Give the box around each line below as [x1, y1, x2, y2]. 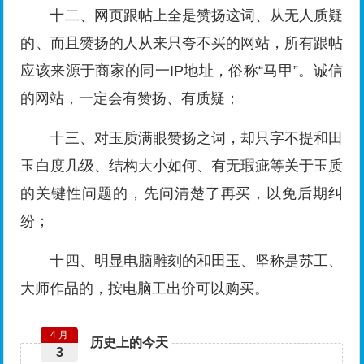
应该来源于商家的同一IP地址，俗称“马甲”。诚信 [20, 63, 344, 80]
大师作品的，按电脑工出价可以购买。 [20, 280, 270, 297]
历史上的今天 [90, 336, 169, 350]
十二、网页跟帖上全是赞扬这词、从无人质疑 [50, 7, 344, 24]
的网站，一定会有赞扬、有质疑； [20, 90, 240, 107]
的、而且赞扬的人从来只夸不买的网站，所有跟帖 [20, 35, 344, 52]
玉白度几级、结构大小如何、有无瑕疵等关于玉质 [20, 158, 344, 175]
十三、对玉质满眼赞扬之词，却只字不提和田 [50, 130, 344, 147]
